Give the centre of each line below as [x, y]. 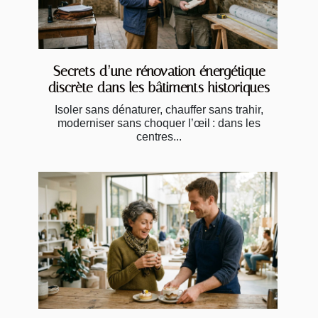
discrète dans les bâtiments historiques [159, 88]
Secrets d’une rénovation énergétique [159, 72]
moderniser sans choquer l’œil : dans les [159, 124]
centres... [159, 137]
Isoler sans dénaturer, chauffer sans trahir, [159, 110]
